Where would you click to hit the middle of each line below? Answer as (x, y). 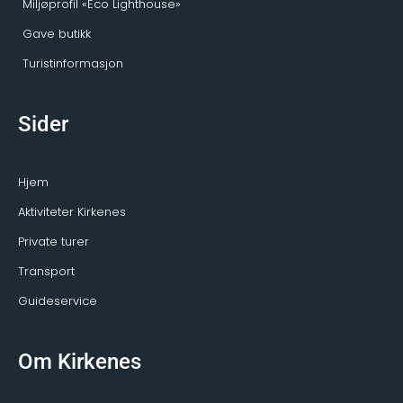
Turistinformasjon (73, 63)
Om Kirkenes (80, 362)
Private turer (54, 242)
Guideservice (58, 301)
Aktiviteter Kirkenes (72, 212)
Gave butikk (57, 33)
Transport (46, 272)
